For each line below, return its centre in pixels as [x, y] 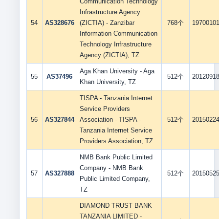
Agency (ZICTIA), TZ [109, 55]
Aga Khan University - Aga [117, 71]
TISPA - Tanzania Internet [116, 98]
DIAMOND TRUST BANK [116, 206]
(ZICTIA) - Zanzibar [107, 23]
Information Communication [118, 33]
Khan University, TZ [108, 82]
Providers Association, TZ [116, 141]
